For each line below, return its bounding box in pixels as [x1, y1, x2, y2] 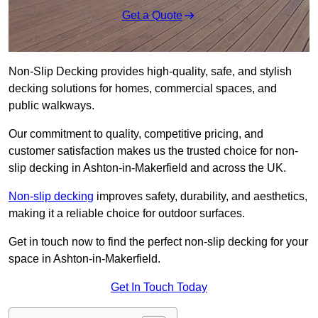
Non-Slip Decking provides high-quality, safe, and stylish [9, 65, 292, 78]
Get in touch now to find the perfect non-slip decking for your [9, 236, 308, 248]
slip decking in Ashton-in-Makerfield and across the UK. [9, 162, 286, 175]
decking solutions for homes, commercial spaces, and [9, 82, 277, 95]
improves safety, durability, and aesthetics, [94, 190, 307, 203]
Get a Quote [121, 9, 182, 22]
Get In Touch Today [111, 281, 207, 294]
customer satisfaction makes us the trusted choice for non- [9, 145, 298, 158]
